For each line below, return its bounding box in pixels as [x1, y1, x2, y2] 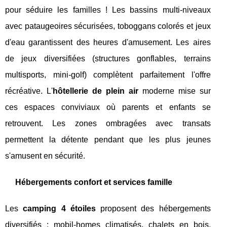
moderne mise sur [138, 87, 211, 96]
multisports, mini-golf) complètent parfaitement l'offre [5, 70, 211, 80]
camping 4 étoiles [23, 204, 96, 213]
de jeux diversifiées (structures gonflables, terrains [5, 54, 211, 63]
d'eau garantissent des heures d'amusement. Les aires [5, 38, 211, 47]
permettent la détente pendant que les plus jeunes [5, 135, 211, 144]
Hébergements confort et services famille [15, 178, 172, 187]
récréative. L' [5, 87, 53, 96]
